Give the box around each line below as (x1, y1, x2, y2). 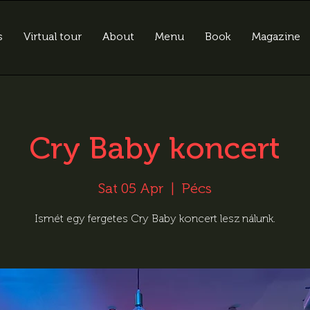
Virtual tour (24, 30, 82, 43)
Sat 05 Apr (98, 179, 163, 197)
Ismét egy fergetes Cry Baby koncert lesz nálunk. (35, 211, 275, 225)
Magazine (252, 30, 300, 43)
